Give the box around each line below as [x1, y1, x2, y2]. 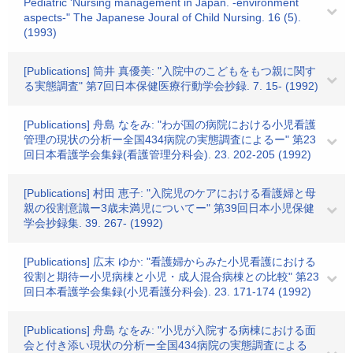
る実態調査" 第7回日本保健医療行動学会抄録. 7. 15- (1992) [24, 80, 318, 92]
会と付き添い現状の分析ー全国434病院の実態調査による [24, 339, 307, 351]
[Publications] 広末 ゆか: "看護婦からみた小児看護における [24, 255, 316, 268]
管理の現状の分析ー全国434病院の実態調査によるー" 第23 [24, 133, 316, 146]
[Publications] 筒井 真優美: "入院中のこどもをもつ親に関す [24, 65, 316, 77]
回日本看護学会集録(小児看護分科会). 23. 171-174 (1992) [24, 285, 311, 298]
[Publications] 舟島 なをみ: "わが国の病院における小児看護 [24, 118, 316, 131]
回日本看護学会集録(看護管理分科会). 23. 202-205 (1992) [24, 148, 311, 161]
